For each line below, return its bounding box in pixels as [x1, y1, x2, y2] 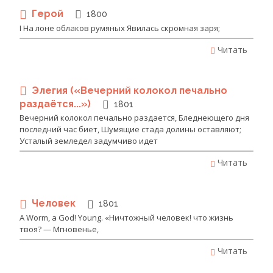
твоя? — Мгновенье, [19, 223, 99, 235]
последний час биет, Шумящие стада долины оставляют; [19, 124, 241, 135]
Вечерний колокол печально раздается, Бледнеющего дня [19, 112, 249, 124]
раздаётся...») [19, 98, 93, 110]
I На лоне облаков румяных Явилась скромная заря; [19, 22, 220, 34]
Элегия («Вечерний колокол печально [32, 84, 227, 96]
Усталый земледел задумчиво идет [19, 135, 158, 147]
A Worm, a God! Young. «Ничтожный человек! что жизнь [19, 211, 233, 223]
